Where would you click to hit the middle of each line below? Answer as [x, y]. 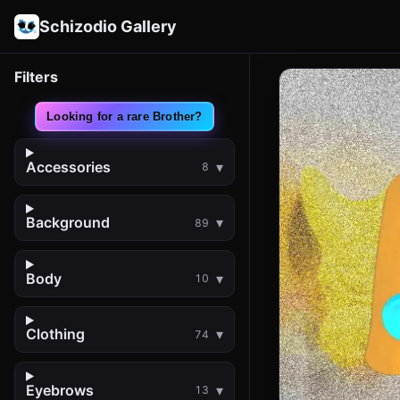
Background [68, 223]
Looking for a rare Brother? [125, 117]
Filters [36, 77]
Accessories [68, 167]
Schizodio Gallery [108, 26]
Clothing [55, 334]
